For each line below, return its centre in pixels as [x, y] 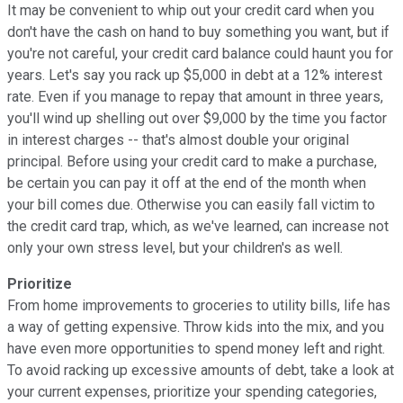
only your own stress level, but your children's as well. [175, 247]
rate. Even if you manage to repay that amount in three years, [195, 96]
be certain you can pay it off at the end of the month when [187, 183]
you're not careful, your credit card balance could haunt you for [200, 53]
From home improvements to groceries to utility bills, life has [199, 305]
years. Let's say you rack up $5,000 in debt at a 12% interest [195, 75]
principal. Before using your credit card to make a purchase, [192, 161]
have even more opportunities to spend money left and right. [196, 348]
